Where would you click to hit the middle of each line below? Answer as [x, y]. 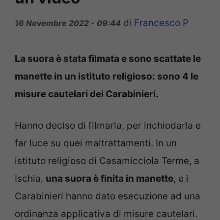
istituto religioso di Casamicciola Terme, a [107, 161]
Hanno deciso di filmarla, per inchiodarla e [108, 126]
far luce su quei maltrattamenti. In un [96, 143]
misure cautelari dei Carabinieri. [87, 94]
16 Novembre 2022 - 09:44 [68, 23]
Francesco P [161, 23]
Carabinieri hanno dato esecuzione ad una [108, 196]
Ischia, [30, 179]
